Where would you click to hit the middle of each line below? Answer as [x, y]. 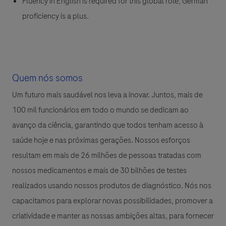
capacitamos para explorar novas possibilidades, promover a [112, 201]
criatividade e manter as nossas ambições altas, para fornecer [113, 216]
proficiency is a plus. [55, 16]
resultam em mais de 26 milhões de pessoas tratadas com [107, 156]
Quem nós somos [47, 78]
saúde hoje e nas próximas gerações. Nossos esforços [101, 140]
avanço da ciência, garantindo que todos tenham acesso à [108, 125]
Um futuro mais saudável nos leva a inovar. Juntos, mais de [107, 95]
